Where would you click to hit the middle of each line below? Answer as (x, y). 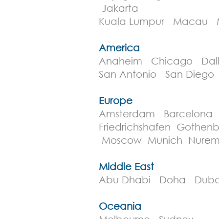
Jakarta (120, 8)
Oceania (120, 206)
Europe (116, 100)
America (119, 48)
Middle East (126, 166)
